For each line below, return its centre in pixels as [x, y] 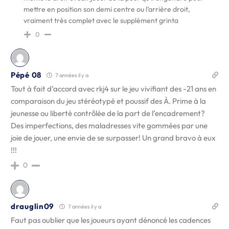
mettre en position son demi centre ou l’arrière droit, [107, 9]
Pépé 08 [26, 75]
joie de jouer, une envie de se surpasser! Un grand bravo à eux [113, 138]
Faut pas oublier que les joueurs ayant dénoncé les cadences [111, 220]
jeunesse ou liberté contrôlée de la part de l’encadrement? [108, 113]
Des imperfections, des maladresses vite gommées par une [109, 125]
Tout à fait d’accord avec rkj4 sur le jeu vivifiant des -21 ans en [113, 89]
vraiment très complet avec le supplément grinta [101, 20]
